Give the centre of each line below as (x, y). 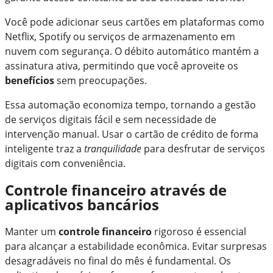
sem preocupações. (101, 81)
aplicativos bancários (82, 205)
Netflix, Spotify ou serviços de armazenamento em (120, 37)
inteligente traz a (44, 149)
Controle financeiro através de (116, 190)
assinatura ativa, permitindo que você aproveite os (122, 66)
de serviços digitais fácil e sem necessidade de (111, 120)
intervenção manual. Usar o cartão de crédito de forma (132, 134)
